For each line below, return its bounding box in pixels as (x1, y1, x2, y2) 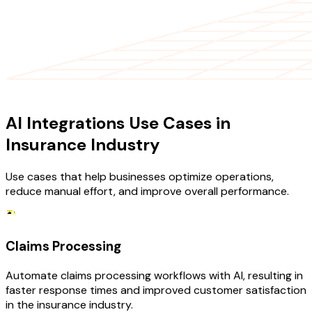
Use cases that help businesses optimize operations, (6, 169, 274, 185)
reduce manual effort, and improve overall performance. (6, 184, 289, 199)
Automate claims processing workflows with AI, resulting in (6, 267, 303, 283)
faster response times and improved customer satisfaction (6, 282, 306, 297)
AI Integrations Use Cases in (6, 112, 231, 134)
